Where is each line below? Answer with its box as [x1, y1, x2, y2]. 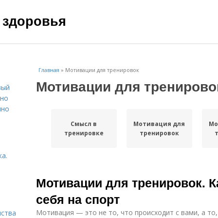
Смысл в [71, 120, 97, 128]
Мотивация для [133, 120, 185, 128]
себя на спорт [36, 190, 120, 208]
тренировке [64, 129, 104, 137]
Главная [38, 66, 59, 73]
